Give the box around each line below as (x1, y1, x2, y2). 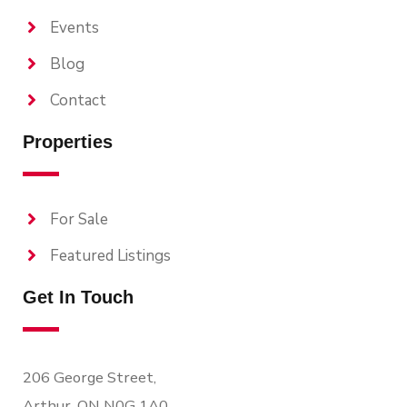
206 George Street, (23, 366, 156, 388)
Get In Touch (23, 286, 134, 307)
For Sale (50, 208, 108, 230)
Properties (23, 131, 113, 152)
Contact (50, 89, 106, 111)
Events (50, 16, 99, 38)
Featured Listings (50, 244, 171, 266)
